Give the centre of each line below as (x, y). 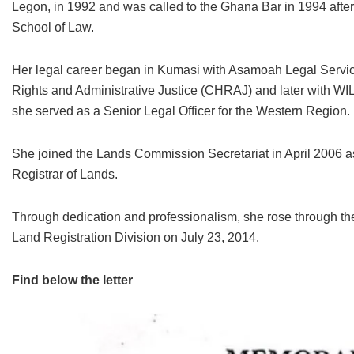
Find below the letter (72, 280)
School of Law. (53, 27)
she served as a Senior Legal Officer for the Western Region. (181, 111)
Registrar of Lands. (65, 174)
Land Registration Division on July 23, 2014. (136, 237)
